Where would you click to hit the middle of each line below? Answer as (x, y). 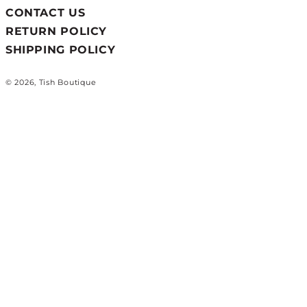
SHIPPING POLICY (60, 49)
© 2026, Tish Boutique (51, 83)
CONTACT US (45, 12)
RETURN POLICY (56, 31)
